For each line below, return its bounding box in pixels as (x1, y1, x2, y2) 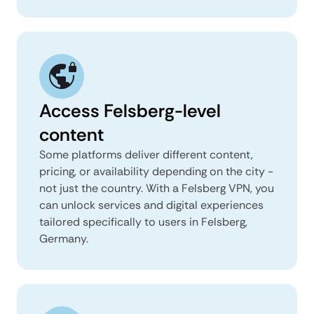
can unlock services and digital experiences (39, 197, 264, 212)
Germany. (39, 231, 88, 246)
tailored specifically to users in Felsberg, (39, 214, 247, 229)
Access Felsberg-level (39, 98, 221, 123)
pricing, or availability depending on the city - (39, 163, 273, 179)
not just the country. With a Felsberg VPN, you (39, 180, 274, 196)
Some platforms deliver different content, (39, 146, 253, 162)
